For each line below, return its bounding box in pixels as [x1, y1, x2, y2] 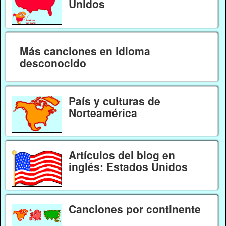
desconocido [19, 55, 86, 71]
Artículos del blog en [68, 147, 175, 163]
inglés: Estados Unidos [68, 159, 188, 175]
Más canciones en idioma [19, 43, 150, 59]
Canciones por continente [68, 201, 201, 217]
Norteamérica [68, 104, 137, 120]
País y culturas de [68, 93, 160, 108]
